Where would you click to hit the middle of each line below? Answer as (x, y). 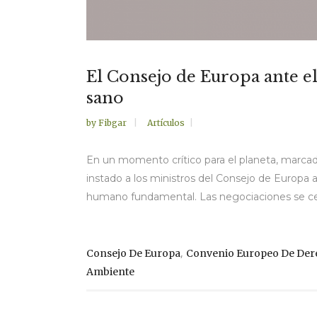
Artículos (166, 122)
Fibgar (114, 122)
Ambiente (110, 271)
